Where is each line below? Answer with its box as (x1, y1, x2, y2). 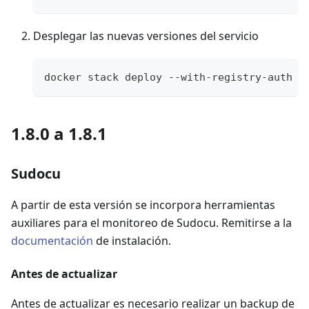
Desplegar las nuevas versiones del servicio (33, 28, 259, 44)
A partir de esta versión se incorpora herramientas (11, 197, 275, 213)
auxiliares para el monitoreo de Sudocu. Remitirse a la (11, 215, 292, 231)
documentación (11, 233, 93, 249)
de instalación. (93, 233, 171, 249)
